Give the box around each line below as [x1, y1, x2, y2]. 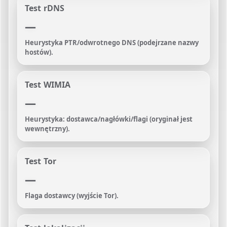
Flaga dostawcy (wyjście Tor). [25, 191, 119, 200]
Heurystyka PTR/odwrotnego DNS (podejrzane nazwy [25, 38, 199, 47]
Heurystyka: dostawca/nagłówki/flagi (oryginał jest [25, 115, 193, 124]
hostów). [25, 48, 53, 57]
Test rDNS [25, 3, 65, 14]
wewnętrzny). [25, 124, 70, 133]
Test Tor [25, 156, 57, 167]
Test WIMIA [25, 79, 71, 90]
